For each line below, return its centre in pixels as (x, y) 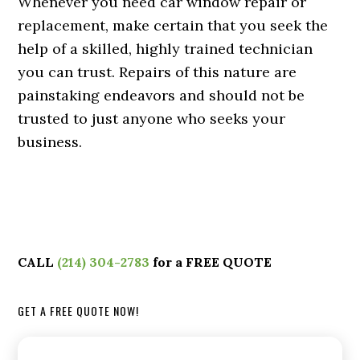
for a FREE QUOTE (211, 262)
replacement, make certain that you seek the (173, 25)
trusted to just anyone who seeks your (152, 119)
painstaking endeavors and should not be (162, 95)
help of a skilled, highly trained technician (166, 49)
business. (50, 142)
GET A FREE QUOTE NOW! (79, 311)
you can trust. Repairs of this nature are (157, 72)
